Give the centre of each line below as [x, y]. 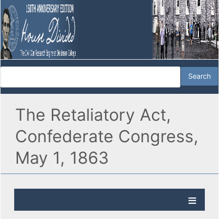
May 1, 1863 [62, 158]
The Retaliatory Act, [93, 115]
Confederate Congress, [107, 136]
